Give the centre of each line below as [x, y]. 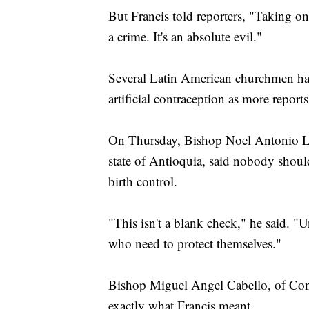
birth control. [143, 181]
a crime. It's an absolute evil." [185, 37]
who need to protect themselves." [195, 243]
